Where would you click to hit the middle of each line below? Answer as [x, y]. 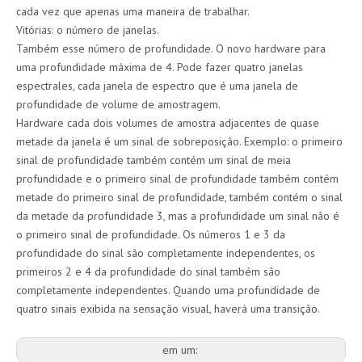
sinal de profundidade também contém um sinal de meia [154, 160]
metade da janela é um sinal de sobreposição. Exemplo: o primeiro [179, 141]
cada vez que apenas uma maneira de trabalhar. [133, 11]
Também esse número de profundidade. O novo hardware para [171, 48]
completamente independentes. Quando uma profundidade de [168, 290]
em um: [181, 350]
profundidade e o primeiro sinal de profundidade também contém [177, 179]
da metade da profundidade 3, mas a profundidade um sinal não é [178, 216]
